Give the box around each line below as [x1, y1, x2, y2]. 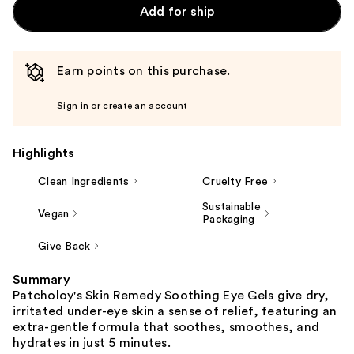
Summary [13, 273, 70, 286]
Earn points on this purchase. [57, 64, 231, 77]
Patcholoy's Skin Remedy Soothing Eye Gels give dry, [13, 288, 329, 302]
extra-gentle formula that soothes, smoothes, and [13, 320, 319, 333]
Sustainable [202, 201, 261, 213]
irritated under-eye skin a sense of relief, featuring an [13, 304, 337, 318]
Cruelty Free [202, 175, 268, 187]
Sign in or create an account [57, 100, 188, 111]
